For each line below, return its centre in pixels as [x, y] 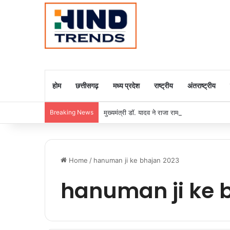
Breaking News [72, 112]
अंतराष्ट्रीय [202, 85]
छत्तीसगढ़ [87, 85]
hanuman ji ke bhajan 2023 [136, 160]
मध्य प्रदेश [126, 85]
